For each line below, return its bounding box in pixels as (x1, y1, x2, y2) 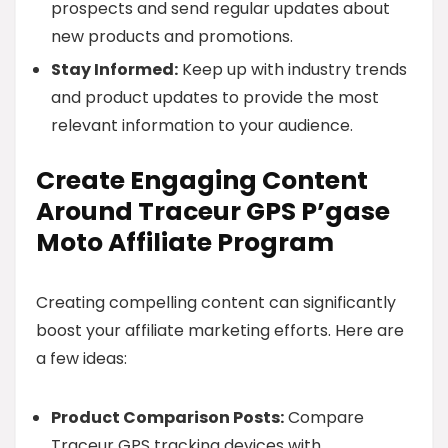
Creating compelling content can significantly (36, 291, 396, 314)
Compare (284, 406, 364, 429)
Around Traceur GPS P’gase (36, 194, 390, 229)
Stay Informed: (51, 58, 178, 81)
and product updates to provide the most (51, 86, 379, 109)
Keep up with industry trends (178, 58, 407, 81)
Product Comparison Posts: (51, 406, 284, 429)
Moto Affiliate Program (36, 225, 334, 260)
